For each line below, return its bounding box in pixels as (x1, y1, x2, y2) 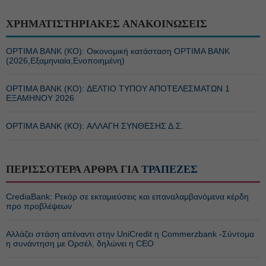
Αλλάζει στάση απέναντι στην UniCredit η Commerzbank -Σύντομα (6, 229, 254, 239)
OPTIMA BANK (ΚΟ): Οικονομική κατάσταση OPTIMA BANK (6, 46, 230, 56)
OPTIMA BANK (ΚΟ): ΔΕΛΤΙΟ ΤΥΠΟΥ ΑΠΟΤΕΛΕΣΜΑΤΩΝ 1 (6, 84, 230, 93)
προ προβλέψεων (6, 201, 72, 211)
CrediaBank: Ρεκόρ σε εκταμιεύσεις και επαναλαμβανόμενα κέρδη (6, 192, 249, 201)
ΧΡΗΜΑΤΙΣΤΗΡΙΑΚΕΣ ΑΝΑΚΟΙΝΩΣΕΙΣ (6, 18, 207, 30)
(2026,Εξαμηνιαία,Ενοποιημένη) (6, 56, 125, 65)
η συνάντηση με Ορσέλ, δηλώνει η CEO (6, 239, 154, 248)
